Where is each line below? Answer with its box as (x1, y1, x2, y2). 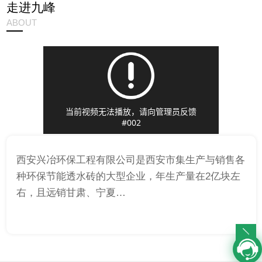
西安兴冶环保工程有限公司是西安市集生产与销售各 (16, 154, 245, 166)
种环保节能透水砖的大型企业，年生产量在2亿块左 (16, 170, 240, 182)
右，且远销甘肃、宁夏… (16, 187, 126, 198)
